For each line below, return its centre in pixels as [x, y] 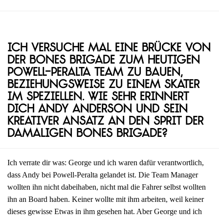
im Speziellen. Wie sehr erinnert [98, 98]
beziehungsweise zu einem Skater [103, 86]
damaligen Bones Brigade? [87, 134]
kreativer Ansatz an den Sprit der [105, 122]
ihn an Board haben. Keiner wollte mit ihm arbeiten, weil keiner [106, 199]
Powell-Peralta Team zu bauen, [95, 73]
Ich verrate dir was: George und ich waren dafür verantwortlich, [106, 163]
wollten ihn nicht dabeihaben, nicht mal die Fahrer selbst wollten [107, 187]
